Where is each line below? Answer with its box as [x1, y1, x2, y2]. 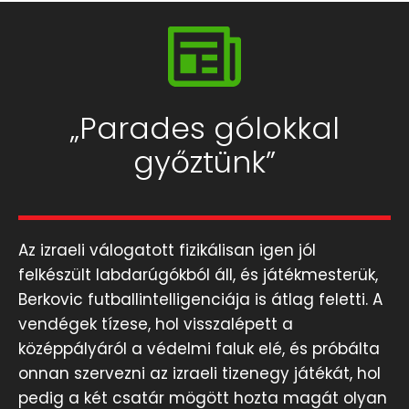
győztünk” [133, 142, 276, 184]
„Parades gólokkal [69, 108, 340, 150]
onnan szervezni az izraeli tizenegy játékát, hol [18, 362, 381, 385]
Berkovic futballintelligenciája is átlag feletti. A [18, 288, 383, 311]
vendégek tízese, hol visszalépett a [18, 313, 293, 336]
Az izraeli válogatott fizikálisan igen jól [18, 239, 316, 262]
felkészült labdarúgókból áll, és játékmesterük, [18, 264, 378, 287]
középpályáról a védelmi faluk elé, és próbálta [18, 338, 380, 361]
